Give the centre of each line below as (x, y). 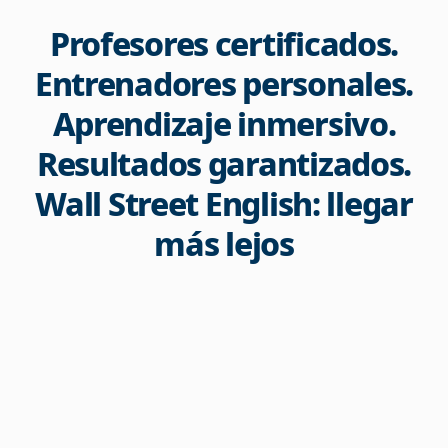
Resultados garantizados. (224, 163)
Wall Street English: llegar (224, 203)
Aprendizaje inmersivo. (224, 123)
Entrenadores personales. (224, 83)
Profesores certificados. (224, 43)
